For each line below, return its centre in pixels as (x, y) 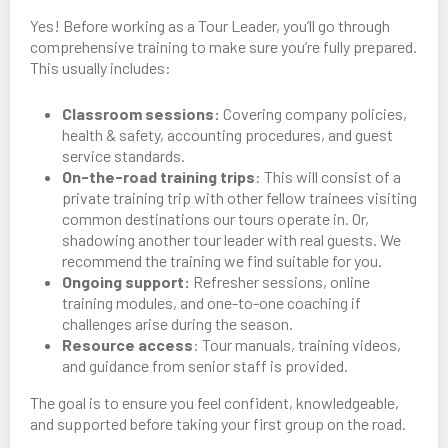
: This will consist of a (328, 177)
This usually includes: (100, 68)
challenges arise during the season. (177, 324)
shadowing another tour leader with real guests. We (231, 240)
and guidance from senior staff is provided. (205, 366)
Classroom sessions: (141, 114)
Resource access (127, 345)
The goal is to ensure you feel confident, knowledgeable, (214, 403)
